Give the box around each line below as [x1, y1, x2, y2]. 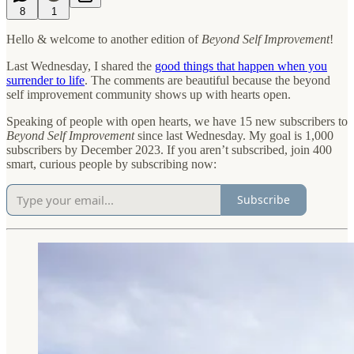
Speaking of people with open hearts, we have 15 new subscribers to [6, 114, 348, 128]
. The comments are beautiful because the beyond [85, 73, 330, 87]
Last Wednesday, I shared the [6, 58, 155, 73]
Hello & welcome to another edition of [6, 32, 201, 46]
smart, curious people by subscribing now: [6, 156, 217, 171]
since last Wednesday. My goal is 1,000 [134, 128, 333, 142]
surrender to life [6, 73, 85, 87]
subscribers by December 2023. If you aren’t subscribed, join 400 [6, 142, 332, 156]
